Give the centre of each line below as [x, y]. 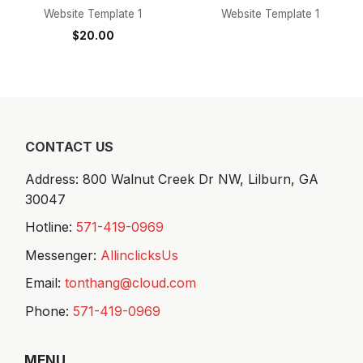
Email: [45, 283]
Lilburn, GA [283, 179]
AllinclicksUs [139, 255]
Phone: [49, 311]
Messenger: [63, 255]
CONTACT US [69, 146]
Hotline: [51, 227]
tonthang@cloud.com [130, 283]
